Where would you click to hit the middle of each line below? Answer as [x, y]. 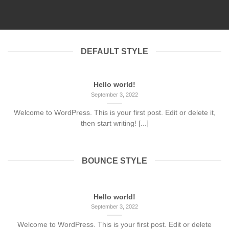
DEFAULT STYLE [114, 52]
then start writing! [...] [114, 123]
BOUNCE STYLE [114, 161]
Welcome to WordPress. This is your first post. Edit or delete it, [114, 112]
